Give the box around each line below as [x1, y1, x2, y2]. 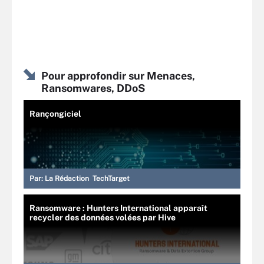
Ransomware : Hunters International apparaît [29, 203, 207, 213]
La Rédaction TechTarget [45, 174, 130, 183]
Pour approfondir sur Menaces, [41, 69, 195, 82]
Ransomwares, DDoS [41, 81, 145, 94]
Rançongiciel [29, 108, 81, 118]
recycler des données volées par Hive [29, 212, 176, 222]
